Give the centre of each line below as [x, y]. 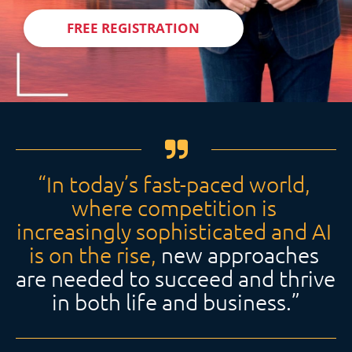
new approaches [237, 255]
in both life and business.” [176, 302]
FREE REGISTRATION [134, 28]
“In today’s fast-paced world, [174, 184]
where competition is [174, 208]
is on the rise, [92, 255]
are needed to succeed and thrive [176, 279]
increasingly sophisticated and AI [174, 231]
